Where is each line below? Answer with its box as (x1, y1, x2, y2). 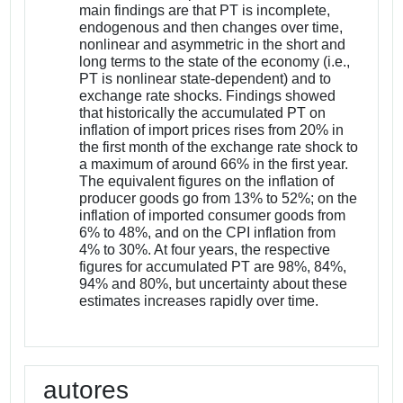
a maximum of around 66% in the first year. (79, 156, 349, 172)
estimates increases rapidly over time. (79, 292, 319, 309)
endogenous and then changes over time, (79, 19, 344, 35)
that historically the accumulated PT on (79, 104, 327, 121)
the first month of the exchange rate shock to (79, 139, 359, 155)
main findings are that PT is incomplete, (79, 2, 331, 18)
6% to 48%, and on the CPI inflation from (79, 224, 336, 240)
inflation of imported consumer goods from (79, 207, 346, 223)
